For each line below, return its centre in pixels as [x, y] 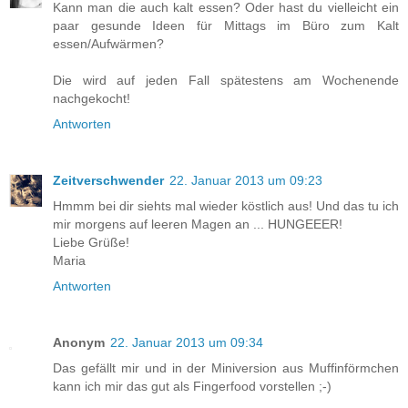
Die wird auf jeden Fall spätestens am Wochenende [226, 81]
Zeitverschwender [108, 181]
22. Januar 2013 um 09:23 [246, 181]
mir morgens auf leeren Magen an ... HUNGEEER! [198, 224]
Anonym [79, 343]
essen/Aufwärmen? [108, 44]
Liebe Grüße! [91, 243]
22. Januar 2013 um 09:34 [187, 343]
